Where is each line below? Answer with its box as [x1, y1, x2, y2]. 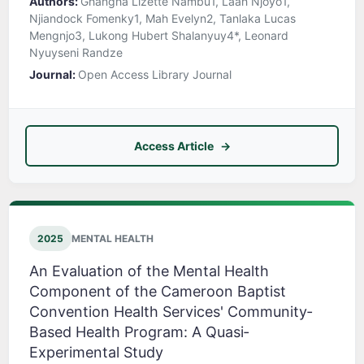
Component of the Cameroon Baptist [29, 283, 286, 301]
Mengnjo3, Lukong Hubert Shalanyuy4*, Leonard [29, 28, 288, 43]
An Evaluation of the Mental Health [29, 262, 269, 280]
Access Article [133, 139, 214, 154]
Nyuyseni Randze [29, 45, 123, 60]
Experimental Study [29, 344, 163, 362]
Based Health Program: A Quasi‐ [29, 323, 249, 341]
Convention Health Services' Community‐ [29, 303, 312, 321]
